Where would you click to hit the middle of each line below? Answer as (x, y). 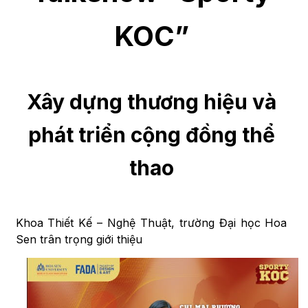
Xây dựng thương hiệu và (151, 102)
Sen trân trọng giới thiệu (79, 239)
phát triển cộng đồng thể (151, 135)
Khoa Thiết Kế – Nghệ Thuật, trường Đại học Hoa (151, 223)
